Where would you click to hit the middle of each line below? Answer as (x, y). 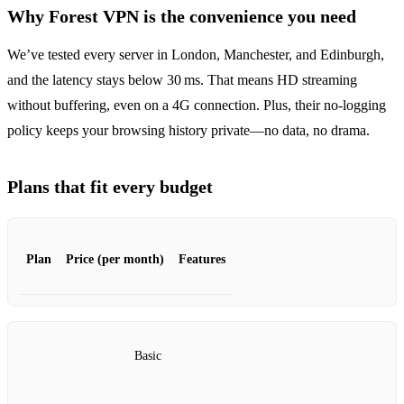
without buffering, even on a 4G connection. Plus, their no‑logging (197, 105)
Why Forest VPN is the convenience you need (182, 16)
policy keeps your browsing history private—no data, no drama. (188, 130)
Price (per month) (115, 259)
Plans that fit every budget (110, 186)
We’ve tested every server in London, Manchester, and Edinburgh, (196, 54)
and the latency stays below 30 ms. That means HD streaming (182, 79)
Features (202, 259)
